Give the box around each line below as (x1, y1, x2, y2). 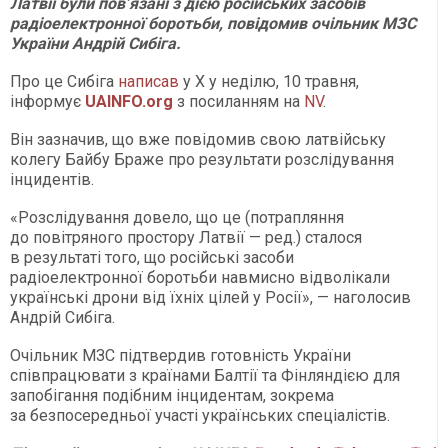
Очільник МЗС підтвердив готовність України (10, 346, 351, 366)
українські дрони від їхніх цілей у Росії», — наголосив (10, 288, 411, 308)
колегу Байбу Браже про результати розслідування (10, 150, 394, 170)
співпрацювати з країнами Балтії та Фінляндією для (10, 366, 400, 386)
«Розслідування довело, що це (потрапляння (10, 208, 344, 228)
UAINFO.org (85, 92, 173, 112)
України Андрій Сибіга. (10, 34, 185, 54)
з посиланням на (173, 92, 304, 112)
